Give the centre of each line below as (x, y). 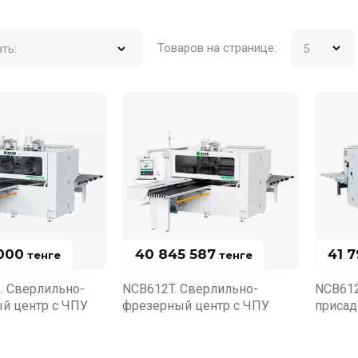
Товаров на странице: (217, 48)
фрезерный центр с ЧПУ (196, 305)
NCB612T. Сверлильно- (190, 288)
